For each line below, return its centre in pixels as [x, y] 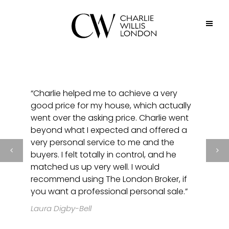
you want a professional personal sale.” [109, 191]
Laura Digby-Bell [61, 208]
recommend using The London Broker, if [109, 179]
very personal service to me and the [102, 142]
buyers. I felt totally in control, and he [104, 155]
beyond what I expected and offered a [109, 130]
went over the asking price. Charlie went [110, 118]
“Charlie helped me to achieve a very [104, 93]
